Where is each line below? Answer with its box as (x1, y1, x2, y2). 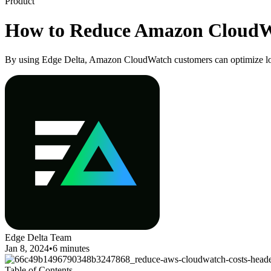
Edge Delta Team (5, 232, 71, 243)
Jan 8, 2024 (5, 243, 49, 254)
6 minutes (53, 243, 90, 254)
